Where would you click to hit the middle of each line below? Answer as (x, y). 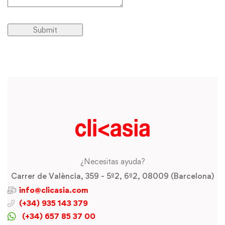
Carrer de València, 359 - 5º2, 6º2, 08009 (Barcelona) (113, 176)
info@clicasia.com (53, 190)
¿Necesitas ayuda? (113, 161)
